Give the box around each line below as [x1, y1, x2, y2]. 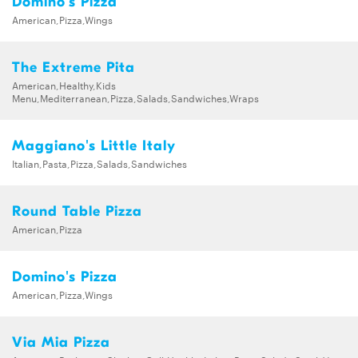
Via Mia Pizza [12, 334, 110, 352]
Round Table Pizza [12, 203, 142, 221]
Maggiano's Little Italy [12, 137, 176, 155]
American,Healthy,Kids [12, 78, 116, 93]
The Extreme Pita [12, 59, 135, 77]
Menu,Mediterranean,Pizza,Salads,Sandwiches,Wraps [12, 90, 259, 105]
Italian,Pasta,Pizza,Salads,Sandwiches [12, 156, 187, 171]
